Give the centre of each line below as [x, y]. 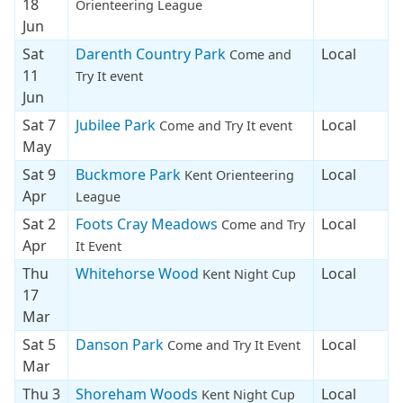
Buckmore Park [130, 174]
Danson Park [121, 344]
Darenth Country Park [152, 54]
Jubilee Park [117, 125]
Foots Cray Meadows [148, 224]
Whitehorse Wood [139, 273]
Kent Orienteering [239, 175]
